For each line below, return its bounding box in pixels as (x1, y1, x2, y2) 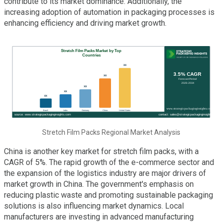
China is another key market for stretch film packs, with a (4, 146, 199, 156)
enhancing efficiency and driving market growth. (4, 18, 166, 28)
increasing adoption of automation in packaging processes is (4, 7, 215, 17)
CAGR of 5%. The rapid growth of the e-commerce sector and (4, 157, 214, 167)
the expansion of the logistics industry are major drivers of (4, 168, 206, 178)
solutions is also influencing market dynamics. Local (4, 201, 184, 211)
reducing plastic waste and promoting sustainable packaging (4, 190, 213, 200)
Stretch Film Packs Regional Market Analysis (42, 128, 180, 136)
